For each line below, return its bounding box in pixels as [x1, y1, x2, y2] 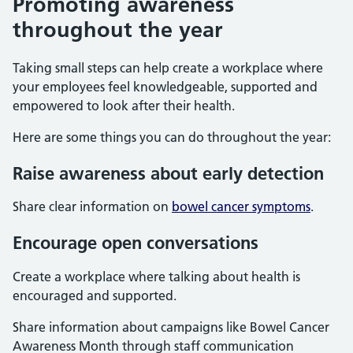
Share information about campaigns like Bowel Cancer [13, 318, 329, 335]
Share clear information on [13, 199, 172, 215]
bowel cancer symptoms [172, 199, 310, 215]
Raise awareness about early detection [13, 162, 324, 184]
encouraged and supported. [13, 287, 176, 303]
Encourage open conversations [13, 232, 258, 255]
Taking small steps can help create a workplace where [13, 59, 323, 76]
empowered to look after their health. [13, 97, 235, 113]
